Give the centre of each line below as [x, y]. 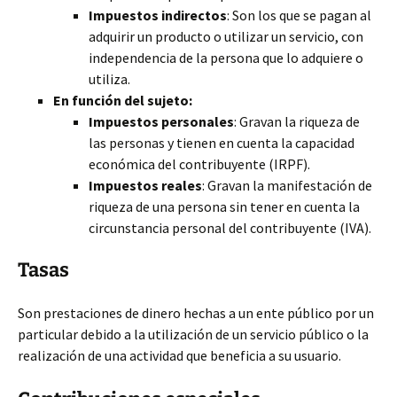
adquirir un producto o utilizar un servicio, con [226, 36]
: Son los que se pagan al [299, 15]
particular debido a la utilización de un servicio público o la [193, 334]
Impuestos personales [161, 121]
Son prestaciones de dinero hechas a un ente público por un [196, 313]
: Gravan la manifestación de [287, 185]
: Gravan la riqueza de [297, 121]
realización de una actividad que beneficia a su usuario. [179, 355]
